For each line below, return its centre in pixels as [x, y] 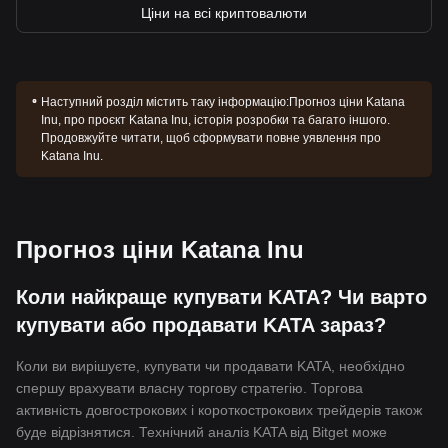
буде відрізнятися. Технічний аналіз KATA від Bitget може [201, 432]
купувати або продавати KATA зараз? [201, 325]
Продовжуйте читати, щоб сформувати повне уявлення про [211, 138]
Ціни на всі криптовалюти [224, 13]
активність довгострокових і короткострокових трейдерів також [219, 410]
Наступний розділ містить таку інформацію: [165, 102]
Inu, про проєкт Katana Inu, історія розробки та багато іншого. [216, 120]
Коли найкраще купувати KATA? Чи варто [221, 297]
